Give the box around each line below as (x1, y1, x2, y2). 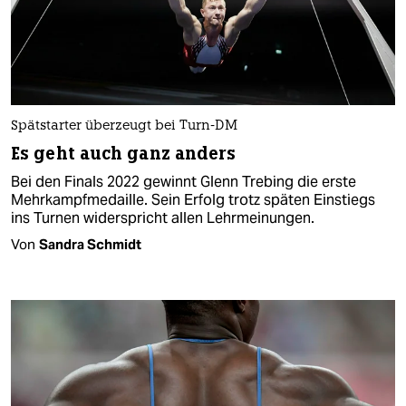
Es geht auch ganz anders (11, 141, 237, 165)
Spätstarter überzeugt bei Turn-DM (11, 119, 237, 133)
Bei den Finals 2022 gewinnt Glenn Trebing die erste (11, 171, 356, 191)
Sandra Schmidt (39, 235, 141, 253)
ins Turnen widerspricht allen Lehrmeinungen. (11, 208, 314, 227)
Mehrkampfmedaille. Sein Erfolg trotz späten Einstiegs (11, 189, 375, 209)
